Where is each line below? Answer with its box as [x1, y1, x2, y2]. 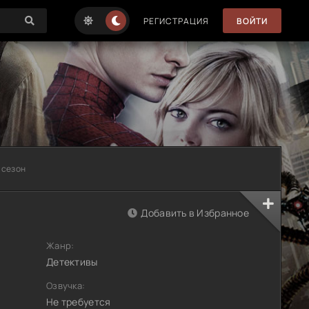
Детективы [46, 255, 98, 268]
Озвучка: [46, 279, 86, 292]
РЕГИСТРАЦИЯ [143, 14, 209, 27]
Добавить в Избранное [141, 206, 249, 219]
